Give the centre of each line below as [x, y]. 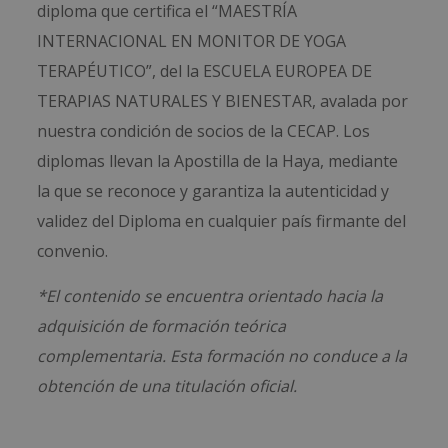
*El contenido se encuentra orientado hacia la [210, 296]
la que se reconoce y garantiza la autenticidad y [213, 191]
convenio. [73, 251]
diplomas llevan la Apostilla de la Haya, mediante [218, 161]
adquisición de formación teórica [162, 326]
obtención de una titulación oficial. [167, 386]
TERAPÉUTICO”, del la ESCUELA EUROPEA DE [205, 71]
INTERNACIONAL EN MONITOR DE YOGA [192, 41]
